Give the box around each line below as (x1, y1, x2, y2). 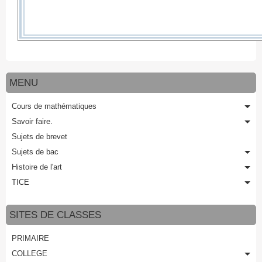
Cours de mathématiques (12, 102, 96, 111)
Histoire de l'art (12, 163, 62, 171)
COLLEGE (12, 249, 47, 258)
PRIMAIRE (12, 234, 49, 243)
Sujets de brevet (12, 132, 67, 141)
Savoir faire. (12, 117, 53, 126)
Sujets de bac (12, 147, 58, 156)
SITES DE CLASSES (9, 209, 101, 220)
